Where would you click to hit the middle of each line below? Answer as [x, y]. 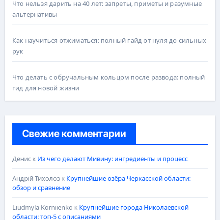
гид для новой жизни [46, 88]
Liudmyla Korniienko [42, 207]
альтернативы [35, 14]
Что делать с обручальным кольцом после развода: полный [109, 77]
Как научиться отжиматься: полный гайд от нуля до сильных [109, 40]
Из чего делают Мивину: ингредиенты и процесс [112, 158]
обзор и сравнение [41, 187]
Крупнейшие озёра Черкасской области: [128, 178]
